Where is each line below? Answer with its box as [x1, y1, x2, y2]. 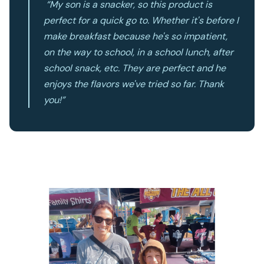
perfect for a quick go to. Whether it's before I [44, 14, 239, 27]
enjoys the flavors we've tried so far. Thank [44, 77, 224, 90]
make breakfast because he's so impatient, [44, 29, 227, 42]
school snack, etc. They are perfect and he [44, 61, 226, 74]
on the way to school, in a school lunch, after [44, 45, 233, 58]
